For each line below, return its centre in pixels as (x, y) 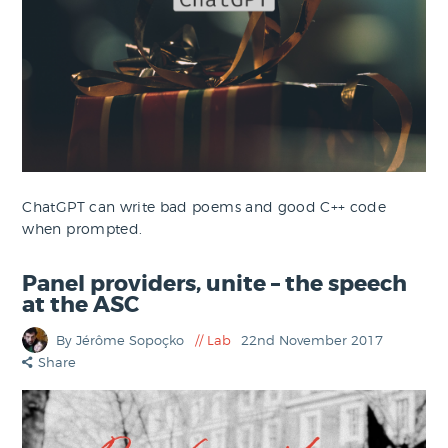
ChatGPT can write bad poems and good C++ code (204, 207)
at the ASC (81, 304)
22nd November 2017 (312, 339)
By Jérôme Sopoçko (122, 339)
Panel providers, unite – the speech (215, 283)
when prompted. (82, 229)
